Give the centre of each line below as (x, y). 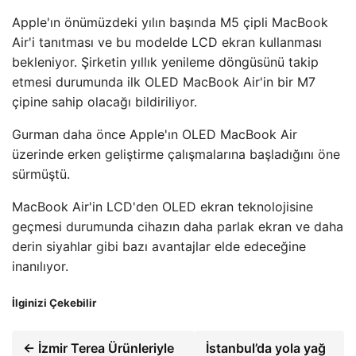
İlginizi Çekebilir (54, 302)
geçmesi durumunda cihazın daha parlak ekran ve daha (178, 227)
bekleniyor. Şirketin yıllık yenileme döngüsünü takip (165, 62)
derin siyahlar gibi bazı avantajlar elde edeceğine (159, 247)
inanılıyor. (40, 267)
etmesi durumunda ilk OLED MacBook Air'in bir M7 (164, 82)
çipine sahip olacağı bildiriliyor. (104, 102)
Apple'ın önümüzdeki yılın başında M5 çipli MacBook (170, 23)
